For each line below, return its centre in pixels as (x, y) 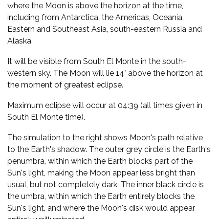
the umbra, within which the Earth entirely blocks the (101, 196)
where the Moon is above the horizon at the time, (95, 6)
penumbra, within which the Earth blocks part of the (100, 161)
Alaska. (20, 41)
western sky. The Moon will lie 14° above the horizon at (105, 73)
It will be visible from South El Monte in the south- (97, 61)
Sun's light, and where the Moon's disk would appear (101, 208)
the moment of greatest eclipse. (65, 85)
